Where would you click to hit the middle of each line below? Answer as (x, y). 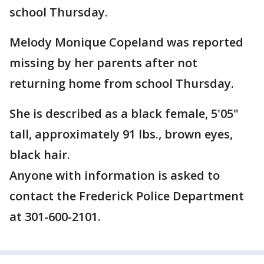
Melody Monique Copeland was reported (126, 42)
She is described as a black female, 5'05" (124, 114)
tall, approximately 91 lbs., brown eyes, (121, 134)
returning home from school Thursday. (122, 84)
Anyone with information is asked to (115, 176)
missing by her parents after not (103, 63)
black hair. (40, 155)
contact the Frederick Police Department (127, 196)
